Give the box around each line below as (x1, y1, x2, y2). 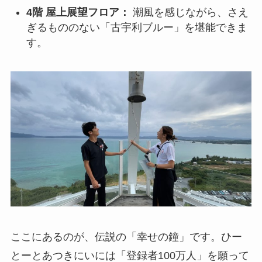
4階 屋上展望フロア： (26, 6, 130, 18)
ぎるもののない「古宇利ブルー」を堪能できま (26, 21, 247, 33)
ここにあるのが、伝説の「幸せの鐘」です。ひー (10, 231, 242, 243)
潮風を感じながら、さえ (129, 6, 249, 18)
